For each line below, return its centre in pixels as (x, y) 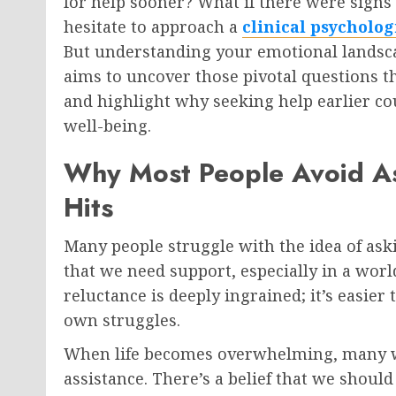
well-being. (107, 126)
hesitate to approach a (153, 27)
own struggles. (122, 320)
